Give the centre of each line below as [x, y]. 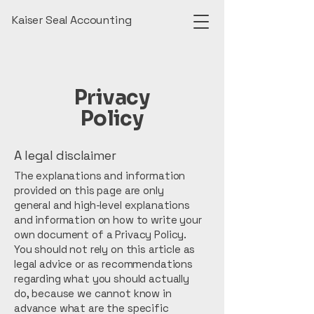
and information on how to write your [108, 220]
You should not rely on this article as [105, 249]
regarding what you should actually [102, 279]
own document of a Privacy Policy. [101, 234]
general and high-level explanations [102, 205]
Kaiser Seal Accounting [72, 20]
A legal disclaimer [65, 155]
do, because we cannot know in [93, 293]
